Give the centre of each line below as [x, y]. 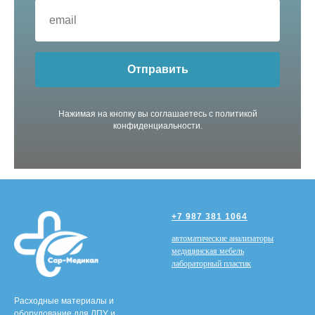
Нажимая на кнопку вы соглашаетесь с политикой [157, 114]
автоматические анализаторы [223, 238]
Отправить [157, 69]
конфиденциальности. [157, 126]
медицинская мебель [208, 251]
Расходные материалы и [64, 301]
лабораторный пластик [211, 263]
